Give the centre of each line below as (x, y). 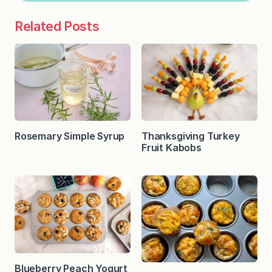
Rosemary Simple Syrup (70, 136)
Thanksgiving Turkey (191, 136)
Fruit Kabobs (172, 148)
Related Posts (57, 26)
